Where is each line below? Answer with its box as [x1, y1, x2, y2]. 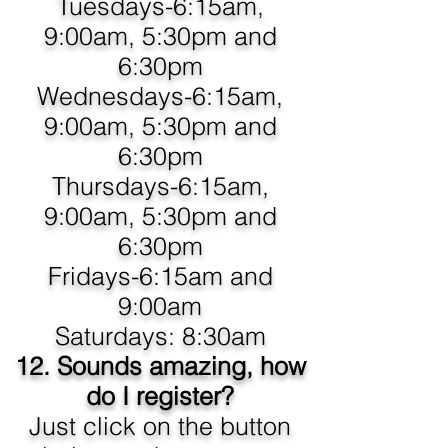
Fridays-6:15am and [47, 261, 273, 291]
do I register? [86, 381, 234, 411]
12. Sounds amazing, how [14, 351, 306, 381]
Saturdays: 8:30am [54, 321, 266, 351]
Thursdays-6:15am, [51, 171, 269, 201]
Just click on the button [29, 411, 291, 441]
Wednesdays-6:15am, [37, 81, 283, 111]
